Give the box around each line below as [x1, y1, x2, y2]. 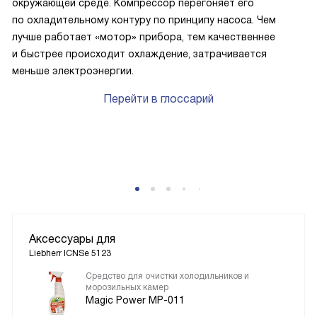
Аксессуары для [29, 233, 115, 246]
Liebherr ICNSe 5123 [29, 248, 111, 259]
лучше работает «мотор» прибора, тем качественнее [12, 31, 275, 43]
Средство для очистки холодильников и [86, 271, 249, 282]
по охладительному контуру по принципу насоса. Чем [12, 14, 276, 26]
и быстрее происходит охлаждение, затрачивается [12, 48, 267, 60]
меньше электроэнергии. [12, 65, 134, 77]
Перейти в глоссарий [103, 93, 214, 105]
